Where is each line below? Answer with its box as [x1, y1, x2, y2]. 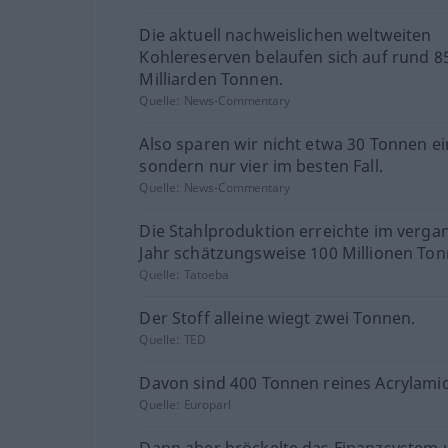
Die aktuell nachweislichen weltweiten [139, 24, 432, 47]
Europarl [183, 396, 231, 414]
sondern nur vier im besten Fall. [139, 155, 383, 178]
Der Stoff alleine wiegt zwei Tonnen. [139, 307, 416, 330]
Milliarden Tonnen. [139, 68, 283, 91]
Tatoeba [183, 266, 229, 284]
